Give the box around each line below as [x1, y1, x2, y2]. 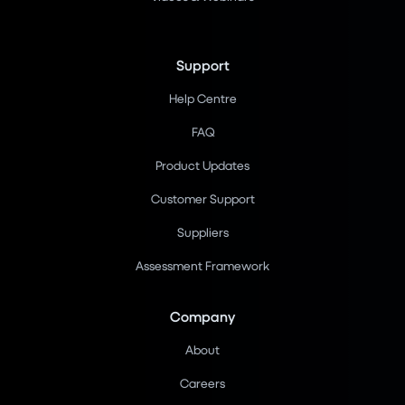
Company [170, 307, 235, 325]
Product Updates [155, 157, 250, 174]
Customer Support [150, 191, 255, 207]
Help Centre [168, 90, 237, 107]
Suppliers [176, 224, 229, 240]
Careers [180, 375, 225, 391]
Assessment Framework [136, 258, 269, 274]
